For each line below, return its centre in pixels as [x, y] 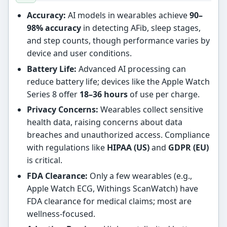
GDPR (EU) [188, 148]
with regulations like [67, 148]
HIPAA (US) [128, 148]
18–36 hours [103, 94]
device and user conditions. [79, 53]
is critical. [44, 160]
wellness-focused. [61, 214]
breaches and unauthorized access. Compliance [118, 135]
